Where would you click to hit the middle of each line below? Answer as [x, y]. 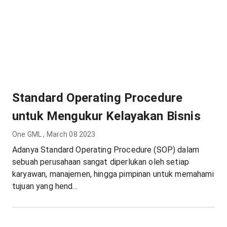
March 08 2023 [71, 134]
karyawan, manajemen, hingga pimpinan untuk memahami [113, 174]
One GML [27, 134]
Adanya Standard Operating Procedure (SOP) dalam [106, 150]
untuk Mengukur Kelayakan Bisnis [106, 116]
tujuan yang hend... [45, 186]
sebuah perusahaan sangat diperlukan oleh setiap [101, 162]
